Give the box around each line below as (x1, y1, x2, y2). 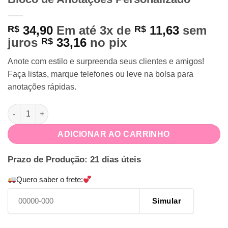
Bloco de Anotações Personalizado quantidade (7, 104, 170, 113)
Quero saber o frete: (16, 175, 83, 184)
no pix (90, 35, 127, 49)
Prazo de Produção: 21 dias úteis (8, 155, 141, 165)
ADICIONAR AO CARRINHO (58, 129, 170, 138)
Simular (152, 196, 181, 205)
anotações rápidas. (8, 82, 76, 91)
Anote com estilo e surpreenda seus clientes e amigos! (8, 56, 204, 66)
